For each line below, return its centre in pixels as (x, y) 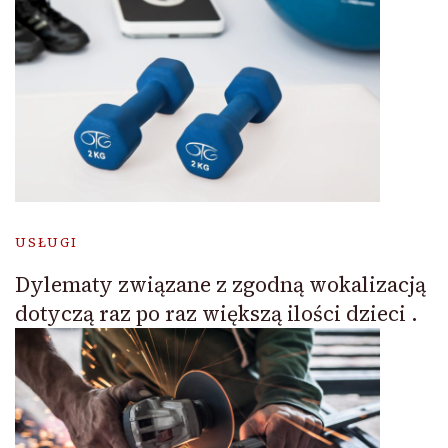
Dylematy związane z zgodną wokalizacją (220, 284)
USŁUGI (46, 242)
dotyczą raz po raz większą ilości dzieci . (216, 313)
